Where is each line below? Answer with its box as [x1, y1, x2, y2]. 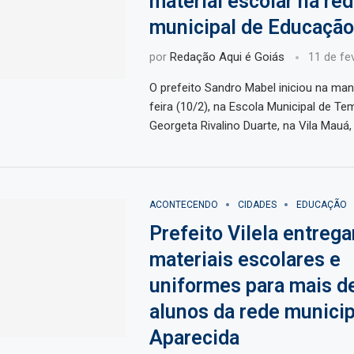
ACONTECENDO [149, 199, 218, 211]
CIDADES [237, 199, 277, 211]
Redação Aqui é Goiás [169, 50, 284, 65]
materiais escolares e [149, 248, 341, 272]
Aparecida [149, 326, 239, 350]
